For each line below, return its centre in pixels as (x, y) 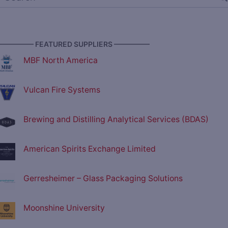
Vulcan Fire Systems (62, 90)
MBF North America (61, 61)
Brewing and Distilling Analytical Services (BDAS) (116, 120)
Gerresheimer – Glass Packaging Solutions (103, 179)
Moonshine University (64, 208)
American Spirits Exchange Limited (90, 149)
